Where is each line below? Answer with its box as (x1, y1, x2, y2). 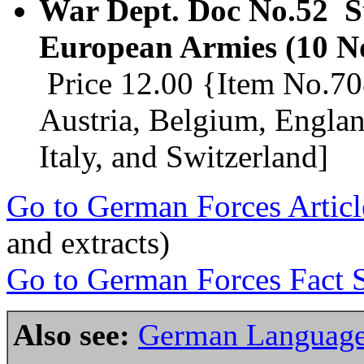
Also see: (13, 318, 130, 353)
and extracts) (6, 225, 170, 261)
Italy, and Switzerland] (39, 139, 328, 175)
